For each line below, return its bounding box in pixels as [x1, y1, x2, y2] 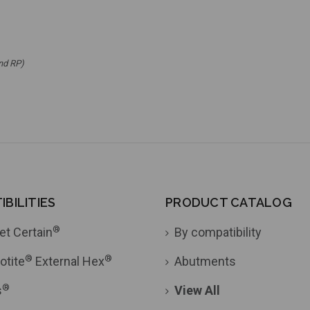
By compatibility [174, 225, 262, 240]
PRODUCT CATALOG [165, 195, 292, 210]
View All [174, 283, 220, 298]
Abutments [174, 254, 236, 269]
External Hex [32, 254, 104, 269]
